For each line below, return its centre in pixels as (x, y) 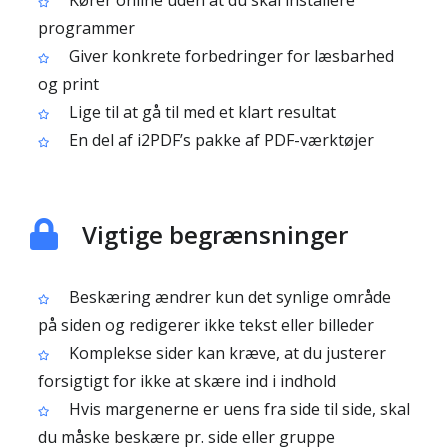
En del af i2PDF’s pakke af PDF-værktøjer (219, 140)
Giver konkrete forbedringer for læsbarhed (229, 56)
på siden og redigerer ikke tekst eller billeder (206, 325)
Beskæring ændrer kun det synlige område (228, 297)
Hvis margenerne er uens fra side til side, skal (237, 409)
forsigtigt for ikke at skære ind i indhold (187, 381)
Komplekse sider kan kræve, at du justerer (225, 353)
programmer (86, 28)
